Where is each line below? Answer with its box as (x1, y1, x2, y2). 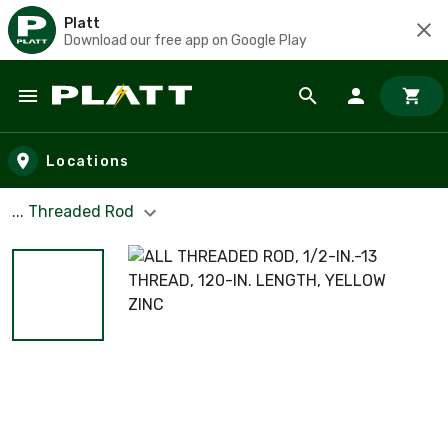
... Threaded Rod (12, 202, 138, 221)
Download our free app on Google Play (64, 31, 307, 49)
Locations (46, 152, 130, 170)
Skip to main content (19, 104, 192, 127)
